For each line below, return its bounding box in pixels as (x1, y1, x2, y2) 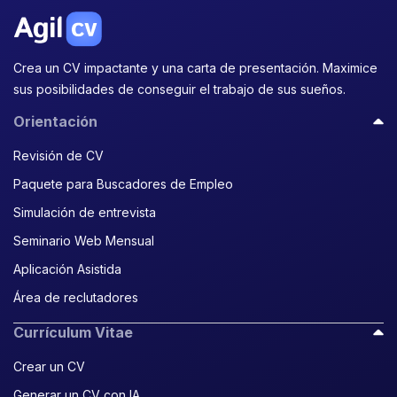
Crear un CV (13, 359, 85, 374)
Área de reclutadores (13, 290, 138, 305)
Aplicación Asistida (13, 261, 121, 276)
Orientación (13, 113, 97, 130)
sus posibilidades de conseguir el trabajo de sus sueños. (13, 82, 346, 97)
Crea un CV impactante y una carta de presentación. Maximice (13, 60, 378, 75)
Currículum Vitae (13, 323, 133, 341)
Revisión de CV (13, 148, 104, 163)
